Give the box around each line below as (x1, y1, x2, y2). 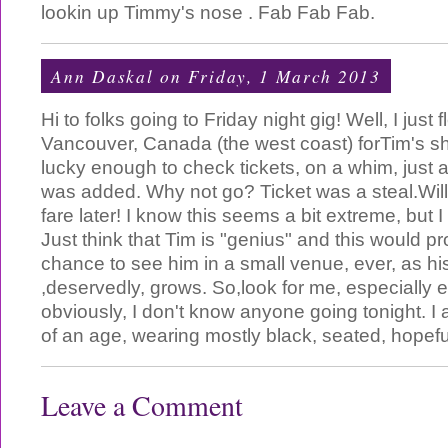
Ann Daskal (51, 64, 155, 88)
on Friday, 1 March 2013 (154, 64, 382, 88)
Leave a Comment (41, 387, 243, 424)
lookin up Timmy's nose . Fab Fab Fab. (41, 2, 375, 23)
